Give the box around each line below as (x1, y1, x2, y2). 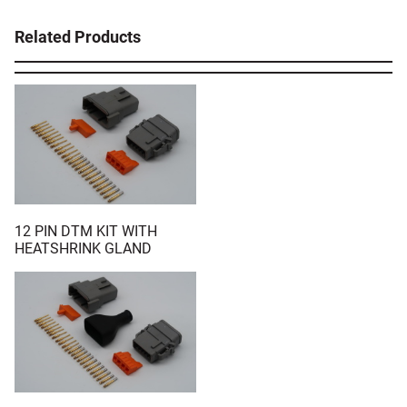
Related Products (15, 26, 141, 46)
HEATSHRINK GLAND (15, 240, 152, 258)
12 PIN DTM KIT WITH (15, 223, 157, 241)
